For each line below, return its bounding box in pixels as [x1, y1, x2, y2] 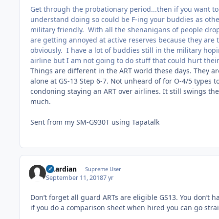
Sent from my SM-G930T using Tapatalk [30, 117, 159, 127]
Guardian [46, 164, 77, 174]
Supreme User [85, 165, 121, 173]
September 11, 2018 [46, 174, 104, 182]
